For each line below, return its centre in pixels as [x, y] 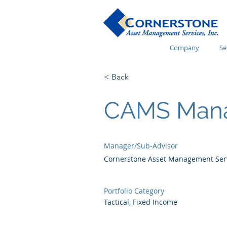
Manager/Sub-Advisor [141, 146]
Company [184, 48]
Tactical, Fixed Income [141, 202]
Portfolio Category [134, 191]
